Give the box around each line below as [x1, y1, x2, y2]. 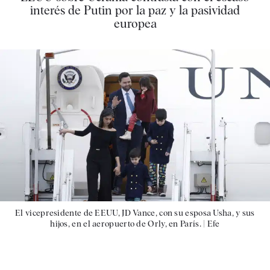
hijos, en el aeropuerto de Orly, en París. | [50, 218, 207, 228]
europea [113, 16, 157, 31]
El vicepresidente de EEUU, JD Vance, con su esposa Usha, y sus [15, 207, 255, 218]
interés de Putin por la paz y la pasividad [30, 3, 240, 17]
